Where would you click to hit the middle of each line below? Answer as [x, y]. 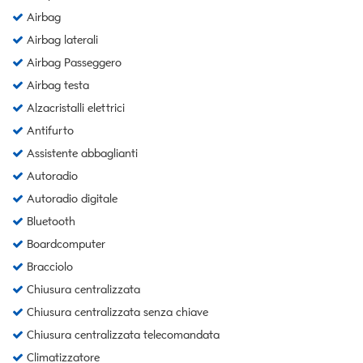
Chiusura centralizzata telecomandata [122, 335]
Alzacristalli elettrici [74, 108]
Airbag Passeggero [73, 62]
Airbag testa [56, 85]
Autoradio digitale [70, 199]
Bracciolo [48, 267]
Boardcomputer [64, 244]
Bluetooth [49, 221]
